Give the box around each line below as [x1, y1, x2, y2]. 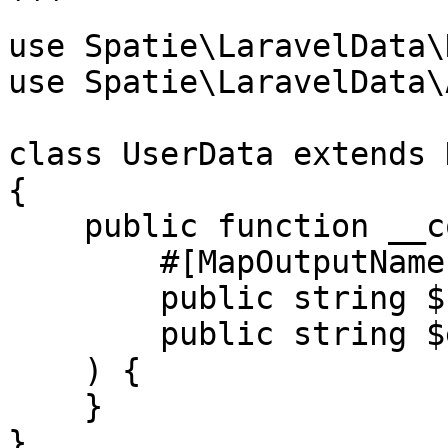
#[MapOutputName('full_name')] [8, 244, 160, 280]
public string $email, [8, 316, 160, 352]
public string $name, [8, 280, 160, 316]
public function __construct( [8, 208, 84, 244]
